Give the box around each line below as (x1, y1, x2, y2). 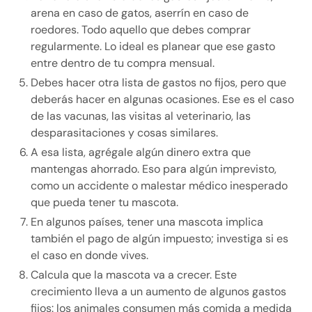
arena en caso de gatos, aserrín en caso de (31, 6, 249, 21)
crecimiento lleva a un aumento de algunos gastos (31, 284, 286, 299)
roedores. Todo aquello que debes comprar (31, 22, 251, 38)
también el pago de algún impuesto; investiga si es (31, 231, 288, 247)
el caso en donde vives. (31, 248, 148, 263)
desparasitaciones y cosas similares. (31, 125, 218, 141)
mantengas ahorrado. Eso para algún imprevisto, (31, 162, 276, 177)
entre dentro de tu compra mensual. (31, 56, 214, 71)
